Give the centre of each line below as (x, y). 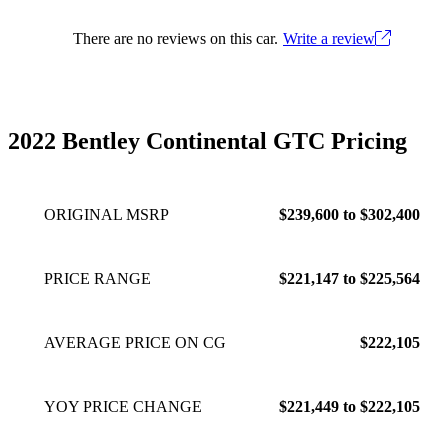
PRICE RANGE (97, 278)
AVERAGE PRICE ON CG (135, 342)
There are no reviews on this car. (175, 38)
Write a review (329, 38)
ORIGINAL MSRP (106, 214)
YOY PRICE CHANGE (123, 406)
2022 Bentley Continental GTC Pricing (207, 140)
